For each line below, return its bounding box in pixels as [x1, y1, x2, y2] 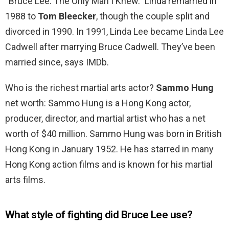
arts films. [5, 174, 45, 186]
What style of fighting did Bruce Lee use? [5, 209, 193, 221]
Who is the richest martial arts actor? [5, 82, 156, 94]
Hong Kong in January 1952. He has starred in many [5, 144, 214, 155]
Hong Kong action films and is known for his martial [5, 159, 213, 170]
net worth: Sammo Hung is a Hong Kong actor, [5, 98, 191, 109]
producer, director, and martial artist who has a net [5, 113, 205, 124]
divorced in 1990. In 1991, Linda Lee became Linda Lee [5, 26, 224, 37]
